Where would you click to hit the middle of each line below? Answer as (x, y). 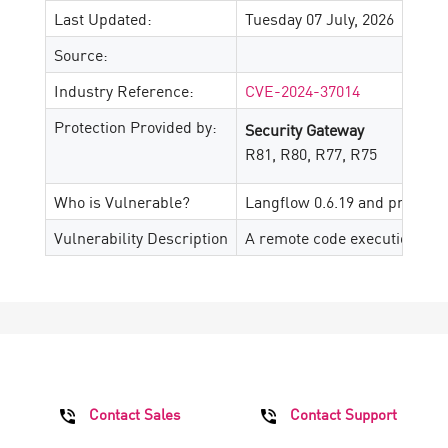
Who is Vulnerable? (122, 201)
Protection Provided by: (135, 126)
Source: (81, 54)
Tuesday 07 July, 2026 (319, 18)
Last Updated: (103, 18)
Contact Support (341, 413)
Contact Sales (132, 413)
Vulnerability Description (141, 237)
